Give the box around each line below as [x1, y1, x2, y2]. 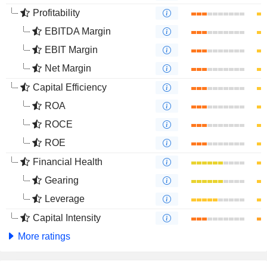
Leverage [45, 194, 85, 204]
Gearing [45, 175, 79, 185]
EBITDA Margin [45, 26, 111, 36]
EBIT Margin [45, 45, 98, 55]
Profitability [33, 8, 80, 18]
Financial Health [33, 157, 103, 167]
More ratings [15, 231, 70, 241]
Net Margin [45, 63, 91, 73]
